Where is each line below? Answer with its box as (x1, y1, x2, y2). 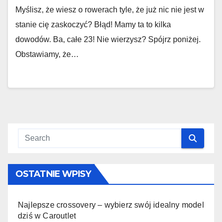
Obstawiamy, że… (15, 50, 79, 58)
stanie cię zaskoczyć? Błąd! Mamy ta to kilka (15, 20, 171, 29)
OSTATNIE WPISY (15, 168, 91, 179)
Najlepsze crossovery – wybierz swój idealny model (18, 201, 204, 209)
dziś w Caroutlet (18, 212, 76, 220)
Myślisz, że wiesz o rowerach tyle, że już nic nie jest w (15, 5, 204, 14)
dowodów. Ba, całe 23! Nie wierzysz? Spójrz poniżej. (15, 35, 201, 44)
